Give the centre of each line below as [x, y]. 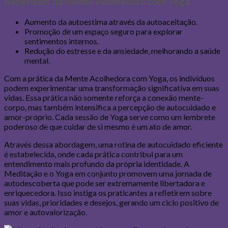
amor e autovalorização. [46, 212]
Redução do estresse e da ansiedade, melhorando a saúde [122, 51]
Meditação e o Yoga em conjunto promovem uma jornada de [108, 174]
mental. [37, 61]
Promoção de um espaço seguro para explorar [104, 32]
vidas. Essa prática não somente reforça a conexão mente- [104, 98]
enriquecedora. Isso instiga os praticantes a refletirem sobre [108, 193]
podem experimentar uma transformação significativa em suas [112, 88]
